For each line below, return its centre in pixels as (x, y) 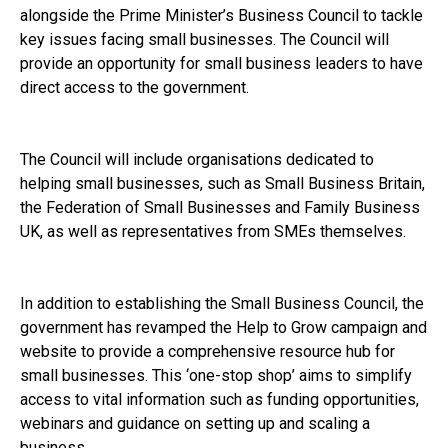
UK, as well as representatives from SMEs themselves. (213, 231)
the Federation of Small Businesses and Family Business (220, 207)
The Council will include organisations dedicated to (197, 159)
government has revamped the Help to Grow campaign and (223, 327)
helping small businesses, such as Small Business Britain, (222, 183)
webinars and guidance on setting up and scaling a (195, 423)
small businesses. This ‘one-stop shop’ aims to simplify (216, 375)
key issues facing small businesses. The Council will (204, 39)
